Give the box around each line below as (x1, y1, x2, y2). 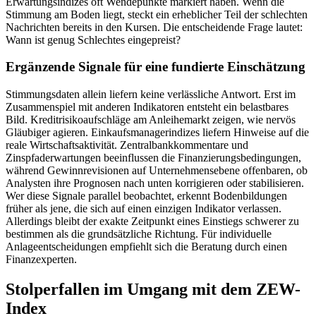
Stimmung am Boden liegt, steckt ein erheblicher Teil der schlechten (6, 8, 308, 20)
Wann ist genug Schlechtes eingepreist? (6, 33, 181, 46)
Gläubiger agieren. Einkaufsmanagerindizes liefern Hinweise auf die (6, 126, 309, 138)
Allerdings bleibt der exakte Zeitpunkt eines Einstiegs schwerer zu (6, 214, 299, 227)
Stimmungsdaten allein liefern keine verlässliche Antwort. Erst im (6, 87, 296, 100)
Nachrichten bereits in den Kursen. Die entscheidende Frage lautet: (6, 20, 303, 33)
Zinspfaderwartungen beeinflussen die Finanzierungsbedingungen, (6, 151, 301, 164)
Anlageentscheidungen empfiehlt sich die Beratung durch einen (6, 240, 287, 253)
